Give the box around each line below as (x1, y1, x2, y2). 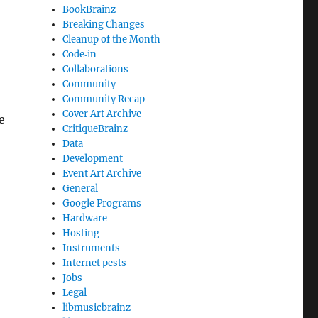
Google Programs (62, 197, 142, 210)
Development (62, 153, 124, 165)
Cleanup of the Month (62, 33, 161, 46)
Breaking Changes (62, 18, 146, 31)
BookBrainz (62, 4, 116, 16)
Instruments (62, 242, 121, 255)
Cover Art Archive (62, 108, 142, 121)
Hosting (62, 227, 100, 240)
